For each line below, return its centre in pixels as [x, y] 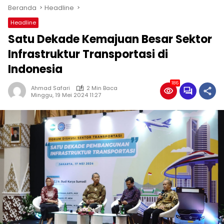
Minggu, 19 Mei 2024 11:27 [66, 95]
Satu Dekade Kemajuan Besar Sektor [110, 39]
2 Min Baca [102, 88]
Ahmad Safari [50, 88]
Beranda [22, 8]
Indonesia [35, 69]
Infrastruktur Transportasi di [88, 54]
